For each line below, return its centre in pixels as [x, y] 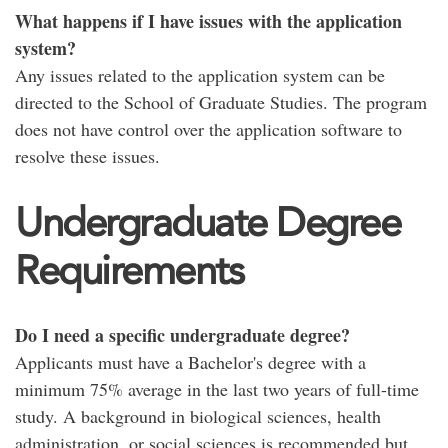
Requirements [129, 270]
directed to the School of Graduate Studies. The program [221, 102]
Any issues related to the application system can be [200, 75]
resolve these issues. [87, 156]
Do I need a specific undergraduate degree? [182, 335]
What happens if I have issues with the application [208, 21]
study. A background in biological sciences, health [198, 416]
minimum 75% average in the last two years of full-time [217, 389]
